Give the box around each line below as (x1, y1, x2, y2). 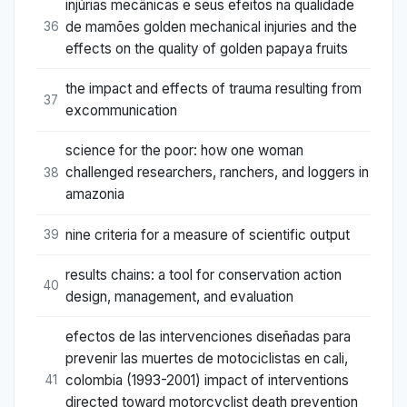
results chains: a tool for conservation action (65, 265, 342, 283)
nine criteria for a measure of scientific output (65, 225, 350, 243)
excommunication (65, 102, 177, 120)
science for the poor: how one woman (65, 142, 303, 160)
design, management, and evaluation (65, 287, 293, 305)
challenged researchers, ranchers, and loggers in (65, 164, 369, 182)
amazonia (65, 185, 124, 203)
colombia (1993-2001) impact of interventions (65, 371, 349, 389)
